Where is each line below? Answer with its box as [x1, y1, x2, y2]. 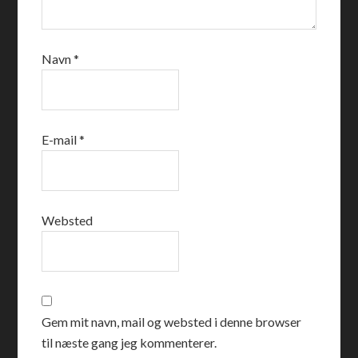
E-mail [42, 132, 80, 147]
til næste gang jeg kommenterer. [42, 335, 217, 350]
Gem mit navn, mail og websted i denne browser [42, 314, 302, 329]
